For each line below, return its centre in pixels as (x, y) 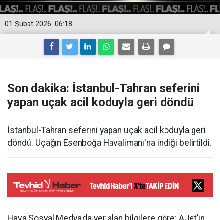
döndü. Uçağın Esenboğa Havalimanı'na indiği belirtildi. (110, 143)
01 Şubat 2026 (28, 24)
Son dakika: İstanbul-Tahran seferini (104, 88)
